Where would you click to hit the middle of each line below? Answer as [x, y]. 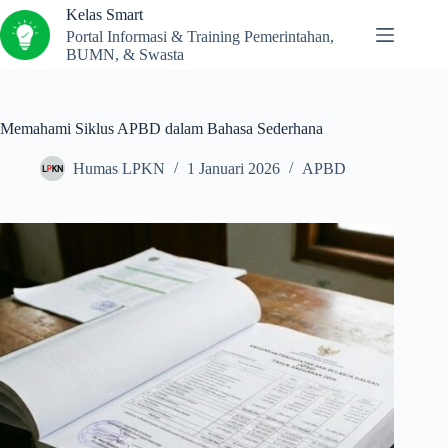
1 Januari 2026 [233, 169]
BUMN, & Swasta [125, 55]
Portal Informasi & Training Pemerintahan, [200, 37]
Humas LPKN [119, 169]
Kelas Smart [104, 14]
